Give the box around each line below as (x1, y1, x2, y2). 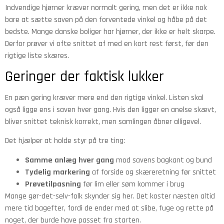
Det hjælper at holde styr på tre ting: (5, 135, 125, 146)
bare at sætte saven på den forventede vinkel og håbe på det (5, 14, 207, 25)
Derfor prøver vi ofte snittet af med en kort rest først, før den (5, 38, 208, 49)
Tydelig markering (25, 166, 90, 177)
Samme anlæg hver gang (25, 154, 114, 165)
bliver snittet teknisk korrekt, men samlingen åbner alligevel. (5, 116, 201, 127)
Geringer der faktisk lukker (5, 66, 164, 86)
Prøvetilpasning (25, 178, 81, 189)
